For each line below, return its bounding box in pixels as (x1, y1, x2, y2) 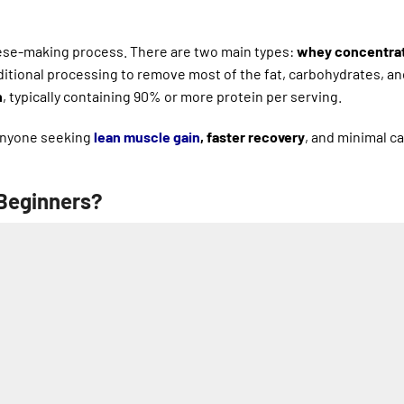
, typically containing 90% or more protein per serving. (3, 87, 342, 105)
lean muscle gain (94, 127, 200, 145)
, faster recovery (200, 127, 305, 145)
